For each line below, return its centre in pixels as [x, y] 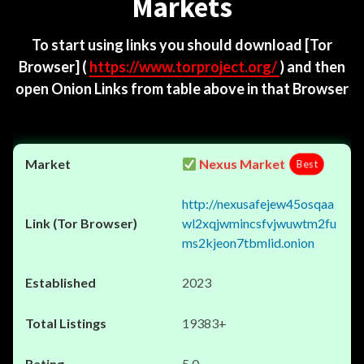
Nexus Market [241, 164]
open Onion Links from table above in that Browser [182, 89]
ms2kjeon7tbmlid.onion [248, 243]
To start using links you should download [168, 45]
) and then [312, 67]
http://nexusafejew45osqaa [258, 204]
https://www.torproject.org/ [184, 67]
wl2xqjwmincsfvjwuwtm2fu [259, 223]
